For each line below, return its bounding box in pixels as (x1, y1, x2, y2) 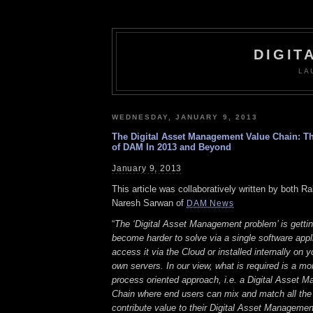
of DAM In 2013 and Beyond (112, 142, 231, 153)
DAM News (187, 198, 234, 208)
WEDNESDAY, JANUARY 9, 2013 (112, 113, 258, 122)
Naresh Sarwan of (112, 197, 187, 208)
